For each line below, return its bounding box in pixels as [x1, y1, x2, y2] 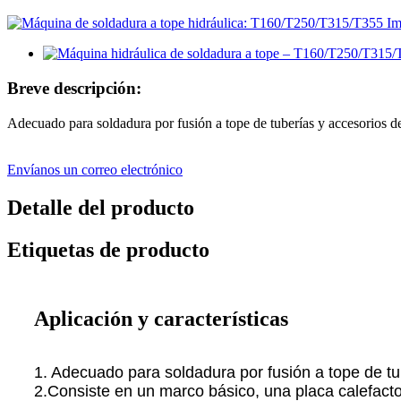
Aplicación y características [34, 306, 288, 330]
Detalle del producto [7, 195, 194, 219]
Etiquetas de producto [7, 237, 209, 261]
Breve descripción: [7, 79, 141, 98]
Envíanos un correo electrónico [7, 161, 183, 177]
